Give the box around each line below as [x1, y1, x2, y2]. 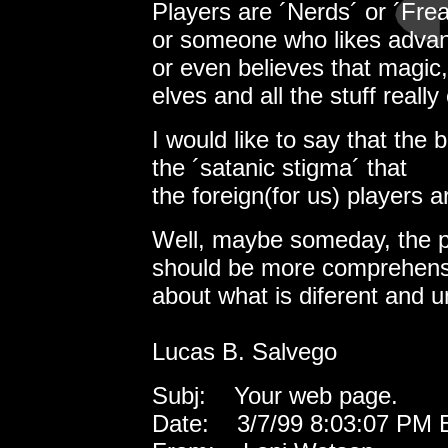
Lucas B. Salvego [152, 337, 337, 365]
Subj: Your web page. [152, 381, 398, 409]
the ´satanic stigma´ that [152, 153, 407, 181]
